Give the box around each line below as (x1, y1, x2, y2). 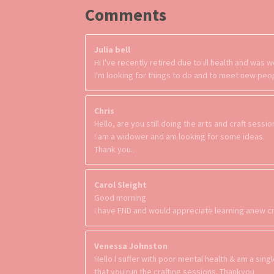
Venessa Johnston (94, 240, 168, 251)
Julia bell (94, 43, 130, 55)
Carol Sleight (94, 179, 147, 190)
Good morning (94, 191, 146, 203)
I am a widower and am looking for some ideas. (94, 130, 265, 142)
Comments (85, 3, 166, 26)
